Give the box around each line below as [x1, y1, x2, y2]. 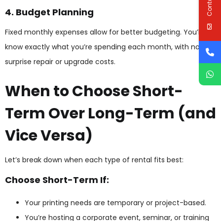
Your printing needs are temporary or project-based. [25, 197, 206, 208]
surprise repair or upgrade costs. [5, 56, 115, 67]
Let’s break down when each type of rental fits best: [5, 155, 184, 165]
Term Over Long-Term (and [5, 103, 216, 124]
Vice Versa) [5, 125, 93, 146]
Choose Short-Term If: [5, 173, 109, 186]
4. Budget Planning [5, 6, 94, 19]
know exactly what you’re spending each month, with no [5, 41, 200, 52]
